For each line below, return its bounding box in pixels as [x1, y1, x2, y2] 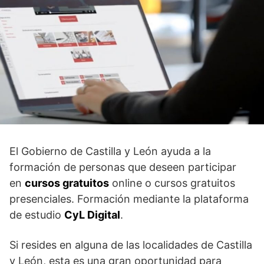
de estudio [9, 208, 64, 221]
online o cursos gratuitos [109, 176, 235, 189]
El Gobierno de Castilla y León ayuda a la [9, 144, 211, 157]
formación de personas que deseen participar [9, 160, 236, 173]
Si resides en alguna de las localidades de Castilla [9, 238, 252, 251]
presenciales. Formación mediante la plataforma [9, 192, 249, 205]
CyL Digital [64, 208, 120, 221]
